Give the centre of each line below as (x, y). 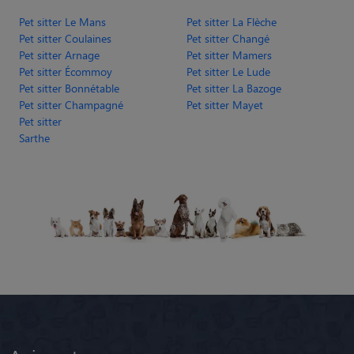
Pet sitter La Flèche (232, 21)
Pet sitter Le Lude (228, 71)
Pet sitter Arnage (59, 55)
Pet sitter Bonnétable (69, 88)
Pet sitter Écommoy (66, 71)
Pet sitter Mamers (229, 55)
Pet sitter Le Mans (62, 21)
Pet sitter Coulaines (65, 38)
